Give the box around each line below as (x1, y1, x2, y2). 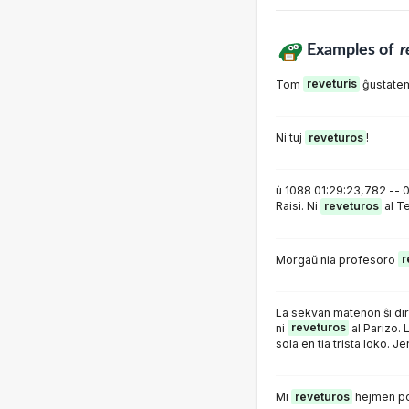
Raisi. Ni (276, 199, 320, 214)
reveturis (306, 77, 357, 91)
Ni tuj (276, 131, 305, 144)
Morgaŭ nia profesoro (276, 252, 398, 267)
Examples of (306, 41, 397, 58)
